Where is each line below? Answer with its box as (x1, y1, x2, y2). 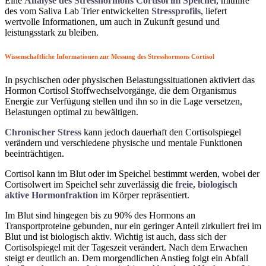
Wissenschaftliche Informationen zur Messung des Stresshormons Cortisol (5, 52, 214, 60)
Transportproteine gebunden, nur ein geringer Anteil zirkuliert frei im (5, 220, 261, 231)
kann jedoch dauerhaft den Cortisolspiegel (84, 126, 241, 137)
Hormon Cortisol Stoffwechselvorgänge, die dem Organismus (5, 85, 236, 96)
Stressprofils (151, 5, 201, 16)
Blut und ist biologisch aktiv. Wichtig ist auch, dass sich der (5, 231, 226, 242)
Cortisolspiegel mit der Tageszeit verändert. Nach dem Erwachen (5, 242, 248, 252)
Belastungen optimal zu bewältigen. (5, 106, 138, 117)
